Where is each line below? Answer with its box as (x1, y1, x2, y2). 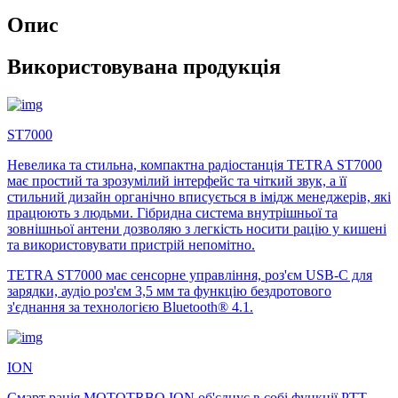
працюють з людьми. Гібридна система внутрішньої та (7, 204, 338, 220)
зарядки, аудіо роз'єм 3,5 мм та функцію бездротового (7, 283, 331, 298)
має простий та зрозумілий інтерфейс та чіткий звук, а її (7, 172, 346, 188)
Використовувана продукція (7, 54, 281, 78)
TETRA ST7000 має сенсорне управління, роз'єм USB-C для (7, 267, 372, 283)
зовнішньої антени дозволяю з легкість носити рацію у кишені (7, 220, 386, 236)
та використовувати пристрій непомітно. (7, 236, 255, 252)
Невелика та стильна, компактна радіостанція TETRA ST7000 (7, 156, 382, 172)
